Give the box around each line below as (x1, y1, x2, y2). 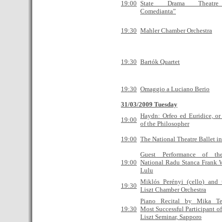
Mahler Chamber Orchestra (140, 27, 212, 34)
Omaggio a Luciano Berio (140, 85, 210, 93)
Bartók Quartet (140, 58, 180, 65)
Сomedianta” (140, 7, 176, 15)
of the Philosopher (140, 120, 189, 127)
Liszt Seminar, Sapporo (140, 213, 202, 221)
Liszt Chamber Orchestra (140, 186, 206, 193)
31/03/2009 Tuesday (121, 101, 177, 108)
